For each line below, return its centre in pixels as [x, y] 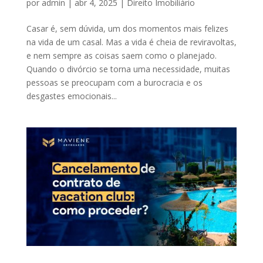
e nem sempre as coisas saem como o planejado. [121, 55]
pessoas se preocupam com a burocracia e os [114, 82]
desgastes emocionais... [71, 96]
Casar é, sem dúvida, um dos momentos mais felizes [127, 28]
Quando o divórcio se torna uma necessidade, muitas [128, 69]
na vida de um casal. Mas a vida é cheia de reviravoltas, [131, 42]
